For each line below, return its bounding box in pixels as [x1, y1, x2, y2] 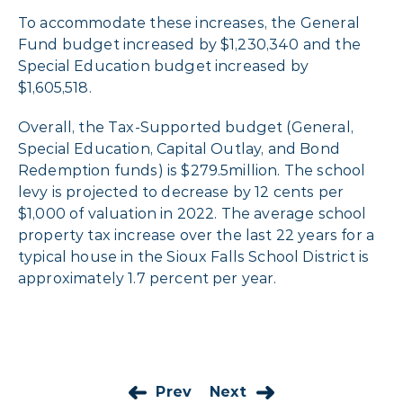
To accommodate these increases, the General [18, 14, 360, 32]
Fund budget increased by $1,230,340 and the [18, 36, 361, 54]
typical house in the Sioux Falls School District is [18, 248, 370, 266]
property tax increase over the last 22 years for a [18, 227, 375, 245]
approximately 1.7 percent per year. [18, 270, 277, 288]
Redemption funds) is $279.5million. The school [18, 162, 366, 180]
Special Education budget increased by [18, 58, 309, 76]
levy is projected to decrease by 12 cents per [18, 184, 345, 201]
